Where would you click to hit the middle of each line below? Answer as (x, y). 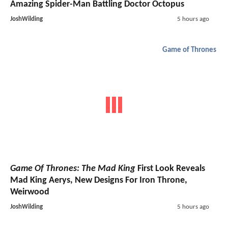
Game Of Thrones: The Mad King (73, 168)
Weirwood (30, 192)
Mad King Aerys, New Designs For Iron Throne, (99, 180)
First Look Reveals (170, 168)
